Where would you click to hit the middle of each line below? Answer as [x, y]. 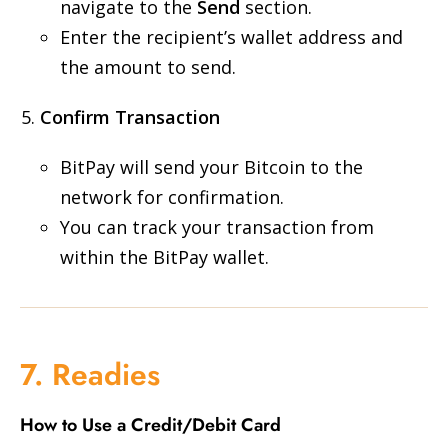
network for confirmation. [172, 197]
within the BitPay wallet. [164, 257]
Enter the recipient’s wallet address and [231, 37]
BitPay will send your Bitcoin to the [211, 167]
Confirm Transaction [130, 117]
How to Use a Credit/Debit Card [150, 425]
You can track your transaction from [217, 227]
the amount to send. [148, 67]
